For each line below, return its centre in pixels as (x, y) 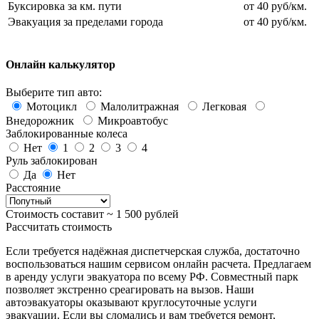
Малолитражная (140, 107)
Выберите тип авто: (54, 93)
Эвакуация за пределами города (85, 21)
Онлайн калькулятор (61, 64)
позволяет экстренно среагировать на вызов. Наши (130, 290)
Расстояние (33, 188)
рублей (160, 214)
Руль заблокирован (52, 161)
